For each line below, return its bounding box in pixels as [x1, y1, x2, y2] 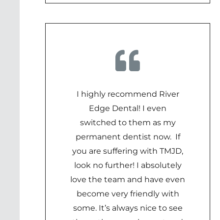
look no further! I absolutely [74, 161, 182, 170]
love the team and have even [70, 175, 185, 184]
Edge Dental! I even [89, 104, 166, 113]
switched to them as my [80, 118, 176, 127]
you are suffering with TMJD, [72, 146, 183, 156]
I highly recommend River [76, 89, 179, 99]
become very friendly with [76, 189, 179, 198]
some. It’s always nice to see [73, 203, 183, 213]
